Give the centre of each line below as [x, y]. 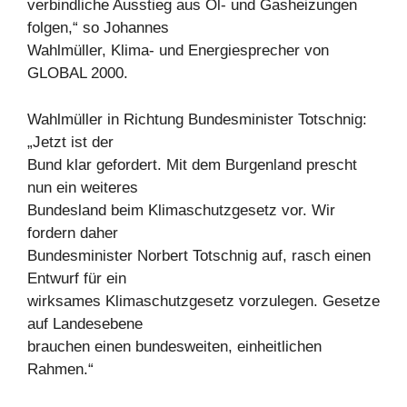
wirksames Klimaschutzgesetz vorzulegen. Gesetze [203, 301]
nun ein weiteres [83, 187]
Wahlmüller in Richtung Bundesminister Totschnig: [197, 119]
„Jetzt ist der [70, 142]
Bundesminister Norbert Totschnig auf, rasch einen [199, 255]
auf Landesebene [85, 323]
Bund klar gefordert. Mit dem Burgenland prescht [192, 164]
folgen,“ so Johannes [98, 28]
